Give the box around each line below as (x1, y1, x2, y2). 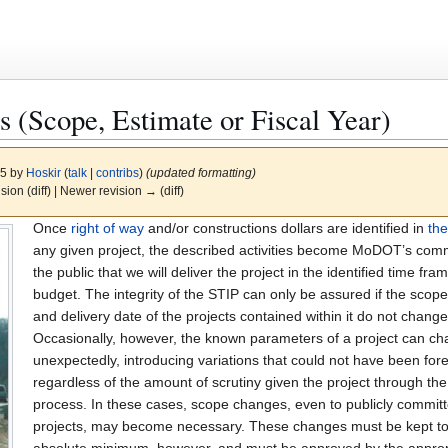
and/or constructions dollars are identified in (143, 220, 428, 237)
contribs (95, 166, 139, 180)
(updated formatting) (145, 166, 256, 180)
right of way (70, 220, 144, 237)
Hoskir (25, 166, 61, 180)
